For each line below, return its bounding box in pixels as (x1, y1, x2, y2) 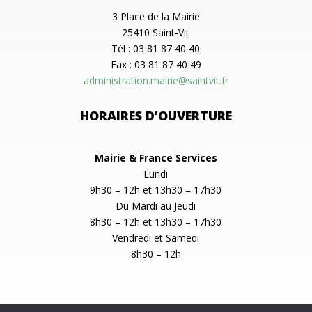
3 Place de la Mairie (111, 9, 200, 23)
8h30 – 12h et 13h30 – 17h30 (90, 214, 222, 228)
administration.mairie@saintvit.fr (83, 73, 228, 87)
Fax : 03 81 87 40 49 (110, 57, 201, 71)
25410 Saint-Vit (122, 25, 190, 39)
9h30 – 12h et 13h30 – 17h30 (90, 182, 222, 196)
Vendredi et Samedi (112, 231, 200, 244)
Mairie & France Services (94, 150, 217, 164)
